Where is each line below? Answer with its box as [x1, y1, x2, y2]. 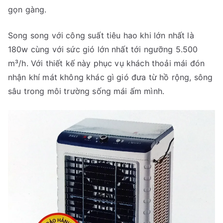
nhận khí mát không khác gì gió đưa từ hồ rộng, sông [8, 72, 213, 83]
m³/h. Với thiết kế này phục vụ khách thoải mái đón [8, 58, 205, 69]
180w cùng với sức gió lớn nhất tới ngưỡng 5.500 [8, 44, 198, 55]
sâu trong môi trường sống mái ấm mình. [8, 86, 165, 97]
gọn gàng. [8, 4, 47, 15]
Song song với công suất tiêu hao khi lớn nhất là [8, 30, 194, 41]
